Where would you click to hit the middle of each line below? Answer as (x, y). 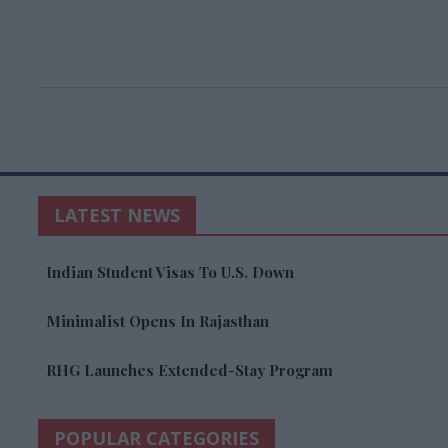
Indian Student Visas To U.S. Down (170, 272)
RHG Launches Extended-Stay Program (189, 370)
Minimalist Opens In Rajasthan (157, 321)
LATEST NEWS (117, 215)
